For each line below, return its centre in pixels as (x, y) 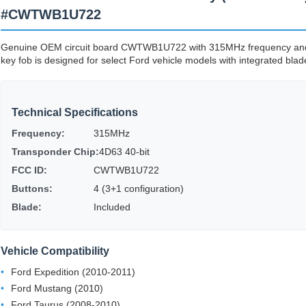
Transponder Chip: (55, 152)
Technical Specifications (75, 113)
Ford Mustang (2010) (57, 289)
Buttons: (32, 189)
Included (112, 207)
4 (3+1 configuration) (139, 189)
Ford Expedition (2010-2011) (73, 272)
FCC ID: (29, 170)
